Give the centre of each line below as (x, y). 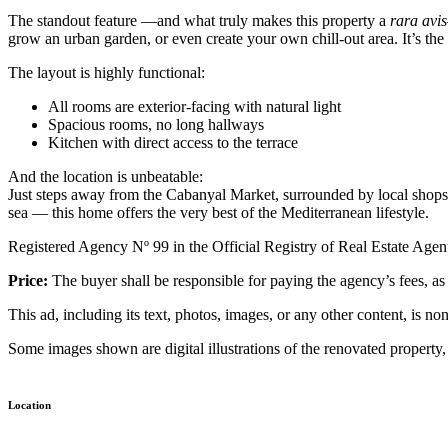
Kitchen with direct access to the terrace (173, 142)
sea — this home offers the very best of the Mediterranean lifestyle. (218, 212)
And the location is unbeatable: (105, 176)
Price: (28, 280)
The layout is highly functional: (106, 72)
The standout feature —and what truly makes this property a (199, 20)
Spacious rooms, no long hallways (156, 124)
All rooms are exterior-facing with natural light (194, 106)
